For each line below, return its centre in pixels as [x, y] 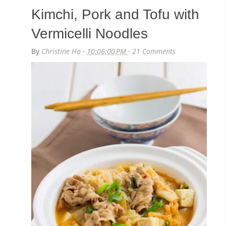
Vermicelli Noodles [90, 33]
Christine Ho [62, 51]
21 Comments [154, 51]
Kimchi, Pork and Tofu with [116, 14]
